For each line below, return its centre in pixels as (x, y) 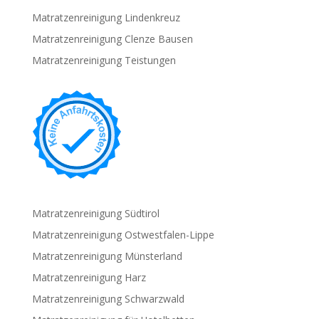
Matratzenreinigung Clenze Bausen (112, 39)
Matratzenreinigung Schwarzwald (108, 299)
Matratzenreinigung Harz (89, 277)
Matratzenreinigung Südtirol (95, 213)
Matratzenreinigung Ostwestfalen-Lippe (123, 235)
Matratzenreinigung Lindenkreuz (106, 17)
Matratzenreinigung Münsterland (107, 256)
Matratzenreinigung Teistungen (104, 60)
